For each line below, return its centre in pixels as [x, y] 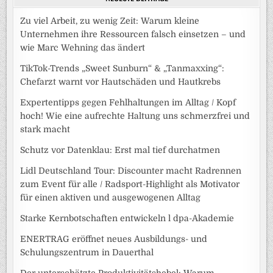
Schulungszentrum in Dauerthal [87, 252]
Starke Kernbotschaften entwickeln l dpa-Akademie [127, 218]
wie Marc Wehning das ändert [83, 47]
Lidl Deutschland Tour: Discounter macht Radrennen [131, 170]
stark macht [45, 129]
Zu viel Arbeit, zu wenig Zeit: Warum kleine [110, 20]
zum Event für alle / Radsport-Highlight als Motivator [130, 184]
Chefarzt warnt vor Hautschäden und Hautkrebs [121, 81]
